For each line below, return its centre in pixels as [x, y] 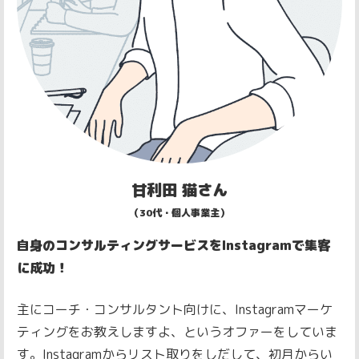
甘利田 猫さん [179, 190]
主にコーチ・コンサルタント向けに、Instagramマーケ [175, 310]
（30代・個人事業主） [179, 213]
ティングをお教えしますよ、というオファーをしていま [177, 332]
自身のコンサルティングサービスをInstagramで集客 [173, 246]
